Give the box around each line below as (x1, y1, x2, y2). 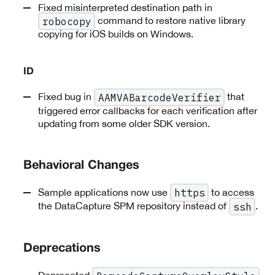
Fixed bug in (38, 91, 94, 103)
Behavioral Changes (23, 160, 139, 171)
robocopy (42, 15, 91, 28)
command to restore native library (95, 14, 246, 26)
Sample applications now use (38, 186, 170, 198)
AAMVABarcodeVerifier (98, 91, 221, 104)
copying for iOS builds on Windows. (38, 28, 193, 40)
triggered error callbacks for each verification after (38, 104, 257, 116)
